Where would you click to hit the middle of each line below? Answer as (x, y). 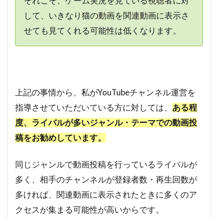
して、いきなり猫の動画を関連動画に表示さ (106, 15)
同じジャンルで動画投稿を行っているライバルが (106, 164)
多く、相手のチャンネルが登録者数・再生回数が (106, 180)
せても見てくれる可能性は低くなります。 (102, 30)
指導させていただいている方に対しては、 (94, 108)
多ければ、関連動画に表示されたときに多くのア (106, 195)
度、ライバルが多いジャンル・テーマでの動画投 (106, 123)
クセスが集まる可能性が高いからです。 (90, 210)
